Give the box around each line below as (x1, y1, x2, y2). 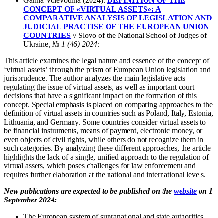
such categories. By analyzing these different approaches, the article (4, 144, 211, 153)
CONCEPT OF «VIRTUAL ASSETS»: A (23, 5, 161, 14)
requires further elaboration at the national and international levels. (4, 170, 206, 179)
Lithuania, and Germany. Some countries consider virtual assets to (4, 118, 206, 127)
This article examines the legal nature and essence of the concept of (4, 56, 209, 65)
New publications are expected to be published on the (4, 187, 174, 196)
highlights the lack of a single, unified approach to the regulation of (4, 153, 209, 162)
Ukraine (23, 40, 48, 49)
